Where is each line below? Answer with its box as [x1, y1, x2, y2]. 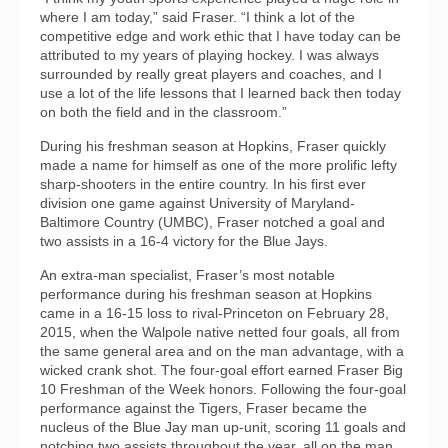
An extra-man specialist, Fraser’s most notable [40, 267, 335, 284]
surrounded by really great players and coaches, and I [40, 66, 382, 83]
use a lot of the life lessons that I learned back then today [40, 85, 401, 102]
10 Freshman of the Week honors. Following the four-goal [40, 381, 406, 398]
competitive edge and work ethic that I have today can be [40, 28, 401, 45]
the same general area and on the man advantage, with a [40, 343, 404, 360]
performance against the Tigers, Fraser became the [40, 400, 367, 417]
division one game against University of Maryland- [40, 195, 355, 212]
